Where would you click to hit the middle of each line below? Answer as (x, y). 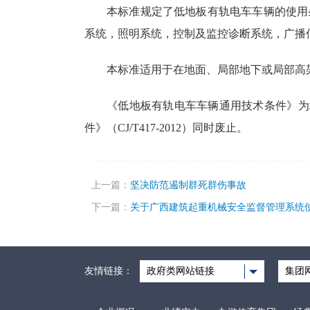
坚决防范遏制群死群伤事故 (188, 185)
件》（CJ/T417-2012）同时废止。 (166, 127)
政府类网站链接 (181, 271)
